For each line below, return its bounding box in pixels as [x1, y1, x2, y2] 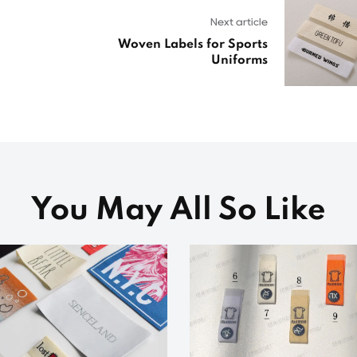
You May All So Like [31, 195, 326, 227]
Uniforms [211, 54, 268, 68]
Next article [210, 18, 268, 27]
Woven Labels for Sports [118, 38, 268, 52]
